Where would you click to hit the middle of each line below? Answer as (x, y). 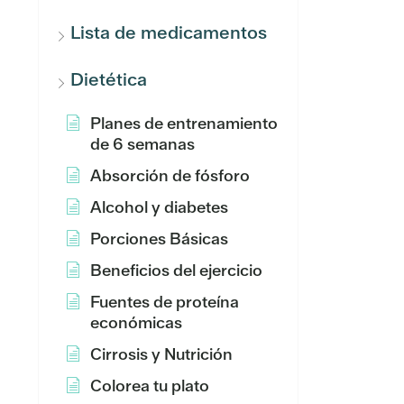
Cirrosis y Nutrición (161, 354)
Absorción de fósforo (170, 175)
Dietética (109, 79)
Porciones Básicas (159, 239)
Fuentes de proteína (165, 302)
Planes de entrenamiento (184, 123)
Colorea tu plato (150, 386)
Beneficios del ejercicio (176, 270)
